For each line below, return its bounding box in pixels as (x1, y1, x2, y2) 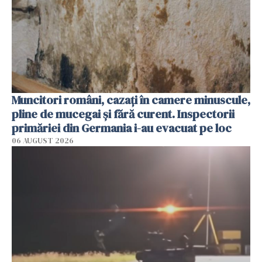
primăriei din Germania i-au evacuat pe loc (12, 119, 232, 136)
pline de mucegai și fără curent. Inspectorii (12, 105, 235, 122)
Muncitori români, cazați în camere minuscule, (12, 91, 250, 108)
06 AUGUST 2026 (12, 135, 74, 146)
